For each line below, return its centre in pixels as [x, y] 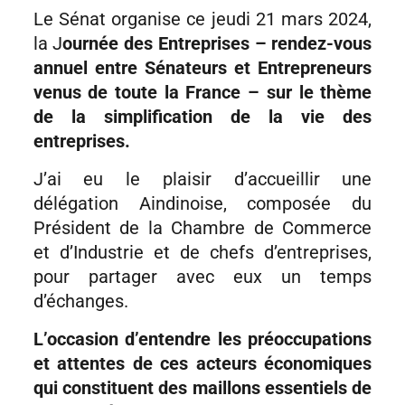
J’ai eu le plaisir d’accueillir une [202, 179]
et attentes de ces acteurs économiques [202, 363]
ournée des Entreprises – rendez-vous [217, 43]
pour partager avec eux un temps [202, 276]
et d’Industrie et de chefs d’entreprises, [202, 252]
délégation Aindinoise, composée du [202, 203]
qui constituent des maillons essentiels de [202, 387]
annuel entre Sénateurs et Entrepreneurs [202, 67]
